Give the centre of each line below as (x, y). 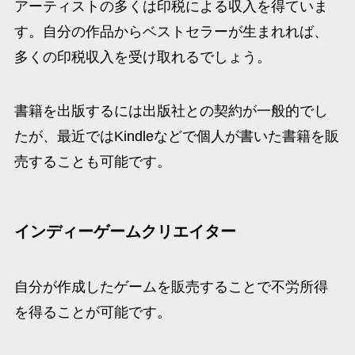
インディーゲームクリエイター (125, 232)
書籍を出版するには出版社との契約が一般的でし (171, 111)
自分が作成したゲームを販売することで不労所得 (171, 286)
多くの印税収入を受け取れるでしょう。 (142, 57)
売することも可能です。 (92, 162)
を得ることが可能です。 (92, 312)
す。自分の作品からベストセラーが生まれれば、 (171, 32)
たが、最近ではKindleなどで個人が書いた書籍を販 (176, 137)
